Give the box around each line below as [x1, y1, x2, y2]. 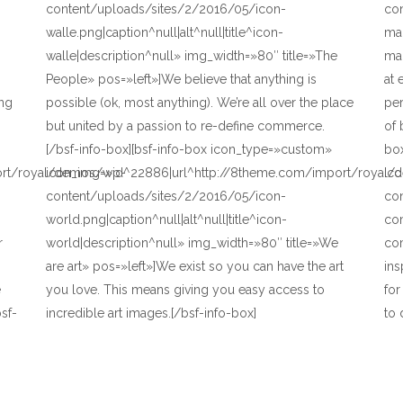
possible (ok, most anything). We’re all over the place [45, 95, 354, 110]
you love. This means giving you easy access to [45, 282, 325, 297]
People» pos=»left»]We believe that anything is [45, 72, 317, 86]
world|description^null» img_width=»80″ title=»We [45, 236, 338, 250]
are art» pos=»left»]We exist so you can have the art [45, 259, 344, 273]
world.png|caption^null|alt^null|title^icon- [45, 212, 287, 227]
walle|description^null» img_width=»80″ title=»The [45, 49, 337, 63]
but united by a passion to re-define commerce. [45, 119, 325, 133]
